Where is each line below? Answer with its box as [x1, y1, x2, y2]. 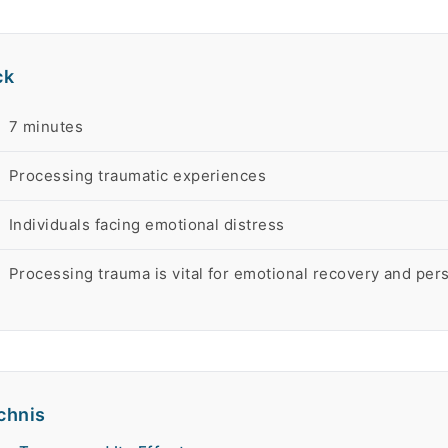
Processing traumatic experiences [9, 166, 267, 185]
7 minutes [9, 117, 84, 136]
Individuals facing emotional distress [9, 215, 285, 234]
